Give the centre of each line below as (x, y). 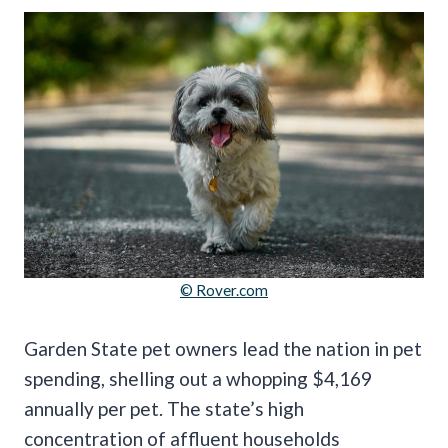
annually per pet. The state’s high (164, 409)
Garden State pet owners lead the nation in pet (223, 349)
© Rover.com (224, 290)
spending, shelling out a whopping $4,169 (198, 379)
